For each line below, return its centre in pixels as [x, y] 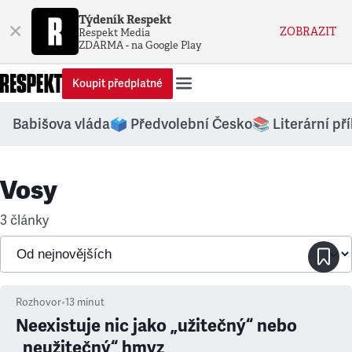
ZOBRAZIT [308, 31]
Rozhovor [38, 302]
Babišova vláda [61, 124]
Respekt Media [114, 32]
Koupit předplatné [117, 83]
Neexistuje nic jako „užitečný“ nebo [156, 326]
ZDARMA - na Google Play [140, 45]
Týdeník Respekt [125, 19]
